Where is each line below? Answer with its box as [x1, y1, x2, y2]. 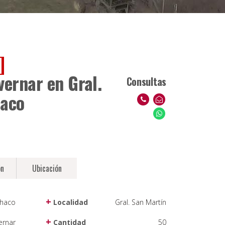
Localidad [51, 197, 88, 207]
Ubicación [32, 162, 62, 174]
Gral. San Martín [115, 197, 166, 207]
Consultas [126, 73, 166, 89]
